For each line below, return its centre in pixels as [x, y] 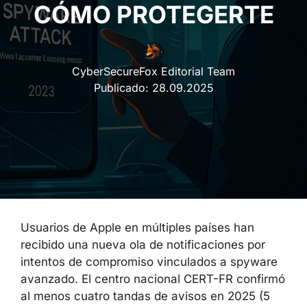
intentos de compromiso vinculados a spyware [149, 262]
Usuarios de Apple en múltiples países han [137, 228]
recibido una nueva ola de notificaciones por [143, 245]
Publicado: [123, 88]
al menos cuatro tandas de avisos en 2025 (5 [145, 296]
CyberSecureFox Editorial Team [153, 71]
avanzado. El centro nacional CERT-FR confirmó [153, 279]
